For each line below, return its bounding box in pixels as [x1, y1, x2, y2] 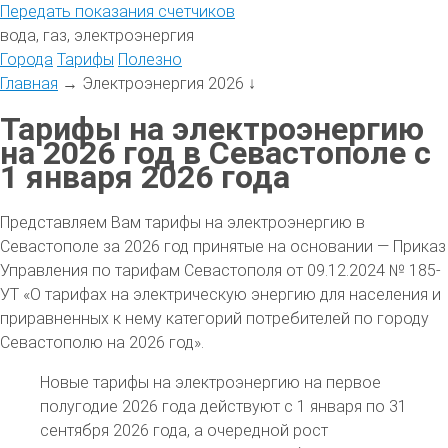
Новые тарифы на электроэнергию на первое [40, 372, 381, 392]
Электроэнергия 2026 [82, 74, 244, 93]
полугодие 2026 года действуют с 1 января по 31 [40, 396, 407, 416]
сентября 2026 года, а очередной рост [40, 420, 328, 440]
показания [71, 2, 154, 21]
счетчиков [154, 2, 235, 21]
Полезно [118, 50, 182, 69]
